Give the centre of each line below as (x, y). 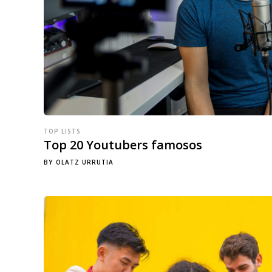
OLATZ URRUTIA (85, 162)
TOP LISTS (62, 131)
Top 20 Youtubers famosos (123, 145)
